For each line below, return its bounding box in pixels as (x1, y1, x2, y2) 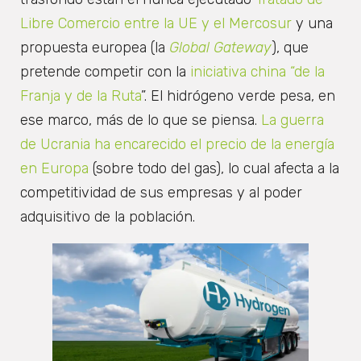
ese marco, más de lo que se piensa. (20, 111, 257, 130)
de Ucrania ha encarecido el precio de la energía (20, 135, 334, 154)
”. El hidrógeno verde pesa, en (141, 87, 335, 106)
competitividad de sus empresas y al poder (20, 184, 302, 202)
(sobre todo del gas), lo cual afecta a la (89, 160, 339, 178)
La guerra (257, 111, 324, 130)
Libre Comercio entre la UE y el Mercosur (20, 15, 292, 33)
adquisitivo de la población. (20, 208, 195, 226)
